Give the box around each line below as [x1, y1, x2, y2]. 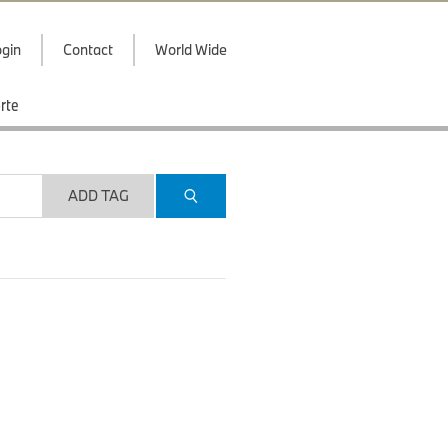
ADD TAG [67, 186, 129, 205]
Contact [63, 40, 113, 59]
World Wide [155, 40, 227, 59]
